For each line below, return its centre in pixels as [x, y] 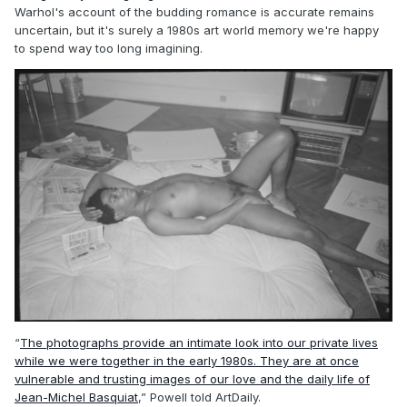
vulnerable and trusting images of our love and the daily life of [192, 378]
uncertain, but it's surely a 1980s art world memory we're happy [197, 30]
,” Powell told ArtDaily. [199, 397]
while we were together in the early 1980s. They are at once [187, 360]
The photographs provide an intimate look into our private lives [199, 342]
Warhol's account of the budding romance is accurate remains [194, 11]
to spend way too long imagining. [109, 48]
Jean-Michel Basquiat [76, 397]
